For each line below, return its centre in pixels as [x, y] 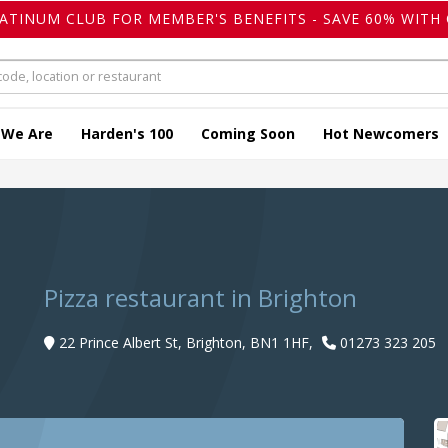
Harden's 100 [127, 134]
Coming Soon [248, 134]
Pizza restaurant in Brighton [200, 298]
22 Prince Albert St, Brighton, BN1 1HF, [186, 343]
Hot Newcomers [381, 134]
